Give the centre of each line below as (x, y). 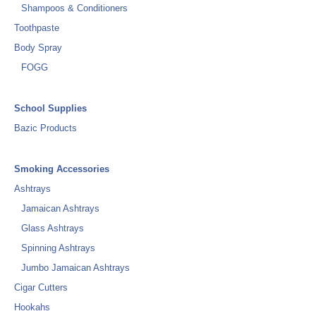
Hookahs (32, 307)
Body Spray (38, 48)
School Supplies (50, 108)
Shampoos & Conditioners (74, 8)
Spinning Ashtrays (58, 248)
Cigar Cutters (41, 287)
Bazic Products (45, 128)
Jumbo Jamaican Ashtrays (75, 268)
